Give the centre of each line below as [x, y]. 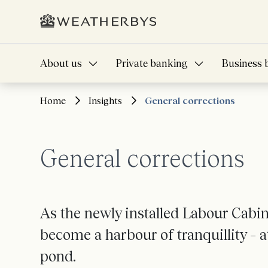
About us [61, 63]
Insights [105, 100]
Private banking [152, 63]
